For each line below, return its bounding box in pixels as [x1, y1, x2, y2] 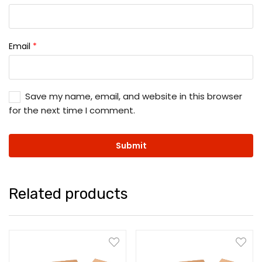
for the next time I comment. [9, 104, 135, 117]
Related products [9, 185, 128, 204]
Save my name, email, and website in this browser [25, 90, 242, 103]
